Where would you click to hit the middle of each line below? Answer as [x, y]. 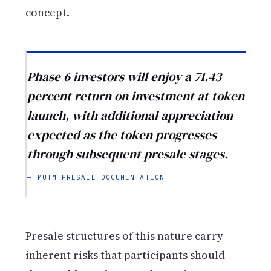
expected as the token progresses [122, 135]
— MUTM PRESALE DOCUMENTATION [96, 178]
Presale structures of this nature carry [125, 235]
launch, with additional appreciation [130, 116]
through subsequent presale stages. [128, 154]
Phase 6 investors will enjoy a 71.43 [125, 77]
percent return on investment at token [136, 96]
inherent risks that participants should [126, 255]
